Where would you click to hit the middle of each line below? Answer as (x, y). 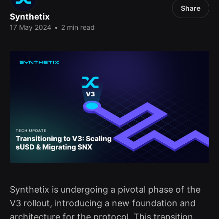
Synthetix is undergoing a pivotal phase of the (105, 189)
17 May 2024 (31, 27)
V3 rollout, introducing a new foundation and (103, 203)
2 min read (77, 27)
